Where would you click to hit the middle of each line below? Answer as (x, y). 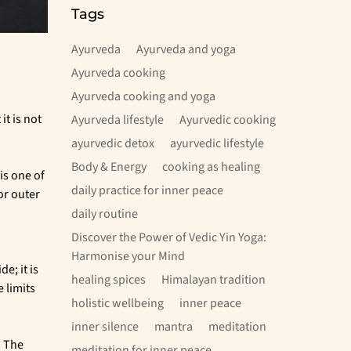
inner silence (105, 327)
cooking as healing (211, 167)
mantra (174, 327)
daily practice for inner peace (147, 190)
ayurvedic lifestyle (217, 143)
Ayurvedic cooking (228, 120)
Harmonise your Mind (128, 256)
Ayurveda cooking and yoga (143, 96)
